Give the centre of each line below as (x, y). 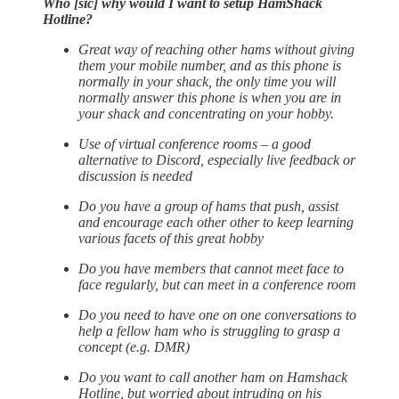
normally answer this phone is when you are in (210, 97)
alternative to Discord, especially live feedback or (217, 159)
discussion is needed (135, 175)
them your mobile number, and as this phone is (210, 65)
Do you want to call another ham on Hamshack (213, 377)
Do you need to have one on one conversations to (217, 314)
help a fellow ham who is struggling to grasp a (209, 330)
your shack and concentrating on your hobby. (206, 113)
